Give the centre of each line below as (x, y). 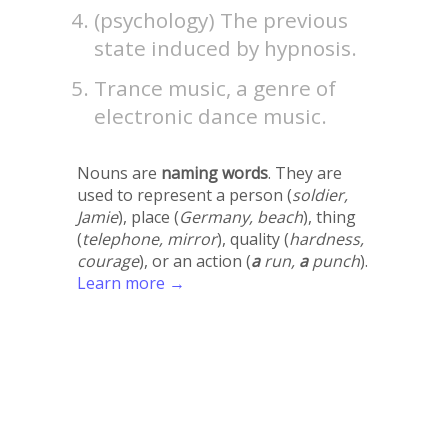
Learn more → (130, 283)
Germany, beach (240, 217)
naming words (214, 173)
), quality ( (252, 239)
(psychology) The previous (221, 19)
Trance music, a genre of (215, 88)
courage (107, 261)
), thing (329, 217)
